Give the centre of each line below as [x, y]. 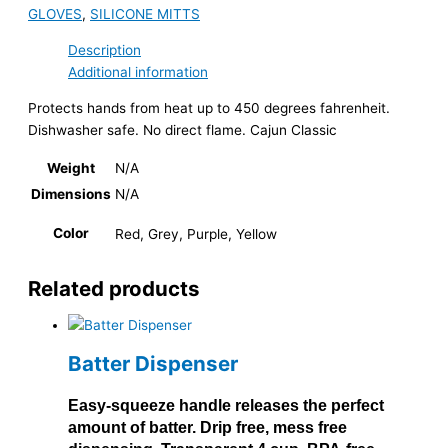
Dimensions [71, 194]
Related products [114, 289]
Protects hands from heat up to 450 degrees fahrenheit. [209, 107]
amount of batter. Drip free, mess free [207, 428]
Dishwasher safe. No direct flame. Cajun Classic [182, 129]
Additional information [138, 72]
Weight [71, 168]
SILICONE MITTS [145, 14]
